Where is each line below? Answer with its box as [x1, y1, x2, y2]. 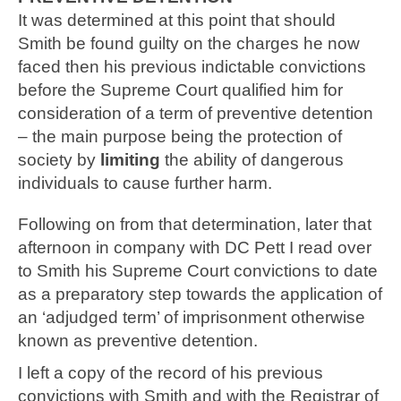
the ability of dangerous [160, 149, 344, 169]
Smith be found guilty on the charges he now [18, 33, 360, 53]
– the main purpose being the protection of [18, 126, 342, 146]
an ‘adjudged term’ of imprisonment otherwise [18, 307, 365, 327]
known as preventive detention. [18, 330, 262, 350]
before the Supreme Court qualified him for [18, 80, 343, 99]
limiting [96, 149, 160, 169]
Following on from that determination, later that [18, 214, 371, 234]
